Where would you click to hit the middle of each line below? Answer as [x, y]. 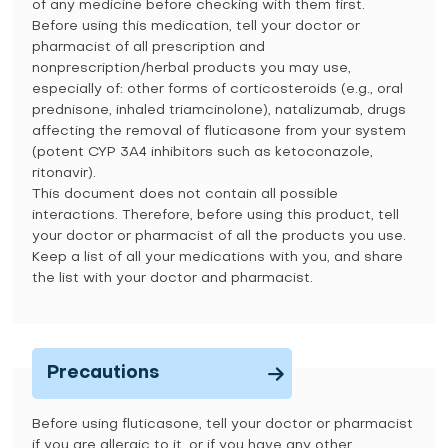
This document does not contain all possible [185, 194]
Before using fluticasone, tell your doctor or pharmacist [222, 424]
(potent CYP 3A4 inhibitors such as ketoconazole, [202, 152]
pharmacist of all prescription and [148, 47]
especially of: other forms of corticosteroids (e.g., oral [217, 89]
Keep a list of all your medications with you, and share [217, 257]
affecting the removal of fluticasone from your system [219, 131]
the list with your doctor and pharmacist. [172, 278]
